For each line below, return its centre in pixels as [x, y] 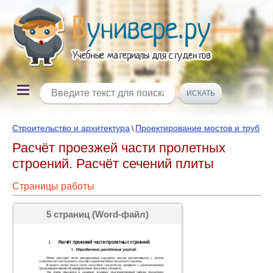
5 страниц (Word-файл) [97, 214]
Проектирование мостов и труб [197, 128]
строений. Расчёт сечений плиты [113, 164]
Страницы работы [53, 186]
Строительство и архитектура [71, 128]
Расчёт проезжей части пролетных [119, 148]
